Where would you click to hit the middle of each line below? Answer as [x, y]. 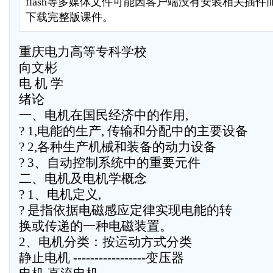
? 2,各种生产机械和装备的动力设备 [118, 147]
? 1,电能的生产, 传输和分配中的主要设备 [133, 131]
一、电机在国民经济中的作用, [104, 115]
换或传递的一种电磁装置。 [96, 226]
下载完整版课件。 [69, 17]
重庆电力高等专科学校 [83, 52]
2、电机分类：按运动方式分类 [105, 242]
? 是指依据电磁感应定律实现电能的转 [126, 210]
